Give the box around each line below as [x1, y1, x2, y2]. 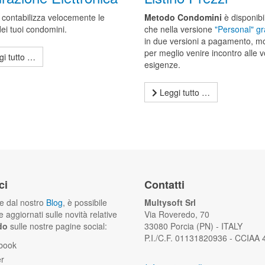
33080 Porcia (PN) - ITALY [144, 220, 243, 232]
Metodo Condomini [144, 11, 222, 23]
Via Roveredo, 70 [144, 208, 209, 220]
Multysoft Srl [144, 196, 196, 208]
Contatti [144, 177, 185, 192]
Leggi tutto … [157, 86, 210, 98]
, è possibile [63, 196, 107, 208]
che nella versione [144, 23, 215, 35]
